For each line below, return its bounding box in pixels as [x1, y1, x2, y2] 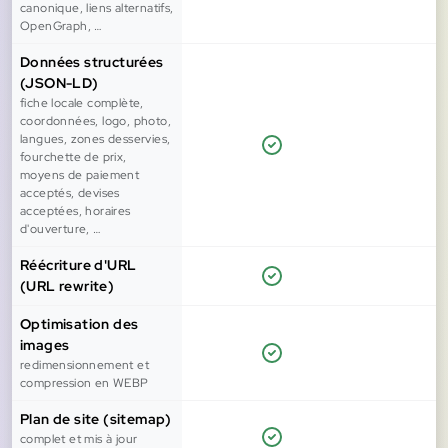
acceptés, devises [20, 185, 120, 202]
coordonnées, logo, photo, [20, 113, 171, 130]
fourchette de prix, [20, 149, 127, 166]
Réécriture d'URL [20, 256, 137, 275]
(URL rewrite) [20, 277, 115, 296]
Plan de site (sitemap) [20, 410, 172, 429]
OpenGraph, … [20, 18, 103, 35]
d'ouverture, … [20, 221, 102, 238]
